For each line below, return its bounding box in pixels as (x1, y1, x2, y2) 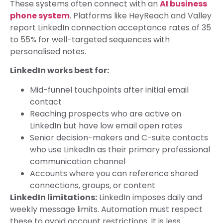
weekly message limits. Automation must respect (10, 203, 203, 215)
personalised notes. (10, 45, 86, 57)
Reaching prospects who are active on (30, 108, 181, 119)
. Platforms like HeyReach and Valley (70, 9, 212, 21)
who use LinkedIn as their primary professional (30, 143, 210, 155)
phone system (10, 9, 70, 21)
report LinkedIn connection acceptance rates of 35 (10, 21, 211, 33)
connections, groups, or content (30, 179, 155, 191)
